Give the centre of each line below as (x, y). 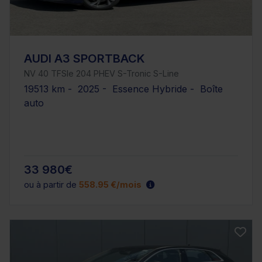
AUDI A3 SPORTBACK (85, 59)
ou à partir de (51, 185)
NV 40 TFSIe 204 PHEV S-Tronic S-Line (101, 74)
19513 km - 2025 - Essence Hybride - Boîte (123, 89)
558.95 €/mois (110, 185)
